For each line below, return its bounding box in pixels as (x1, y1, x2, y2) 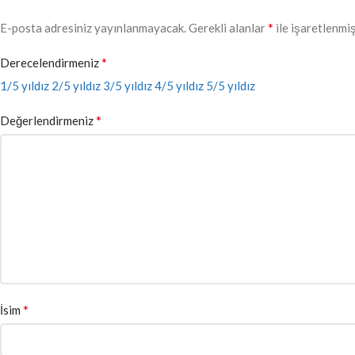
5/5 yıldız (206, 78, 255, 93)
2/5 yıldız (52, 78, 101, 93)
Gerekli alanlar (189, 20, 268, 35)
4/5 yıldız (155, 78, 204, 93)
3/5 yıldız (103, 78, 152, 93)
